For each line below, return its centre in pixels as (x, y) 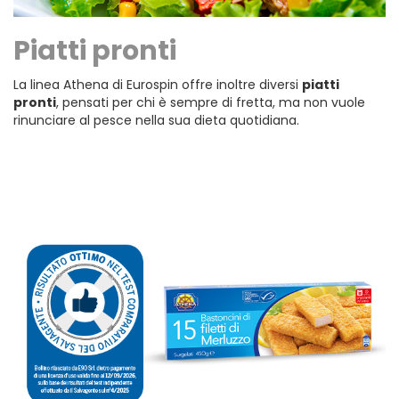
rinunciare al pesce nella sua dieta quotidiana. (156, 120)
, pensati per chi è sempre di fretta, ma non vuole (211, 102)
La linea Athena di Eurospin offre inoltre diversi (158, 84)
